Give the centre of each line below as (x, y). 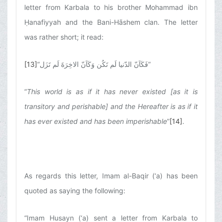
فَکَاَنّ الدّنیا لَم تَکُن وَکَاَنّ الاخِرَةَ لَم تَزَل (94, 64)
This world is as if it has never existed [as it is (112, 92)
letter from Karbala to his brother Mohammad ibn (111, 7)
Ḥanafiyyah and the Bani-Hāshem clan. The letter (111, 22)
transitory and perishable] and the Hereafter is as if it (111, 107)
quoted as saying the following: (75, 191)
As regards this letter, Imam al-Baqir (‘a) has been (111, 176)
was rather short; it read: (64, 37)
